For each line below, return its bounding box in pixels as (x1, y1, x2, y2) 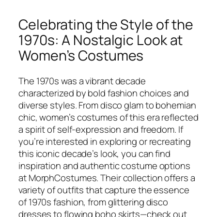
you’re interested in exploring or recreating (18, 135, 191, 148)
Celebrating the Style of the (18, 15, 194, 34)
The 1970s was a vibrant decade (18, 74, 146, 87)
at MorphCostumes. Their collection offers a (18, 171, 195, 184)
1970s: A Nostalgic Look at (18, 31, 183, 50)
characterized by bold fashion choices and (18, 86, 189, 99)
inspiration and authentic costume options (18, 159, 190, 172)
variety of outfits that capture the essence (18, 183, 189, 196)
